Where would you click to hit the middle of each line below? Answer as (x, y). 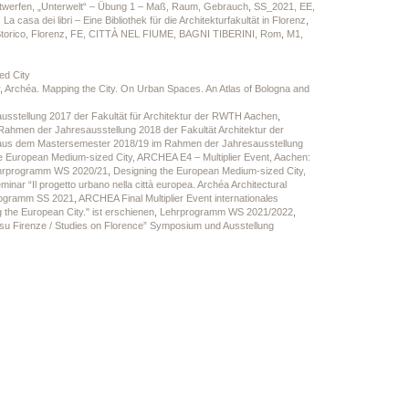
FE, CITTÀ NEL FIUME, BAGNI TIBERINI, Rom (175, 34)
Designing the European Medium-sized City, (209, 171)
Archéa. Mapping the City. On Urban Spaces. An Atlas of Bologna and (157, 89)
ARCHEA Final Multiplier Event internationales (178, 198)
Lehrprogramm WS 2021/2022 (226, 212)
